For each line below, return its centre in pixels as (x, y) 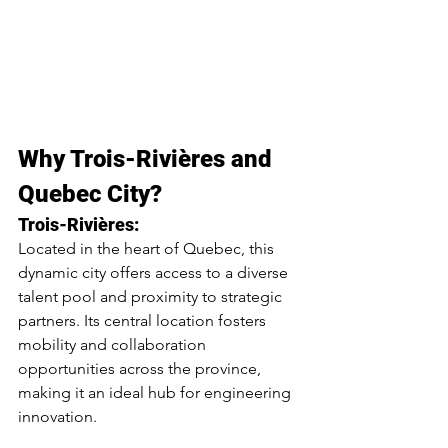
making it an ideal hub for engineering (156, 393)
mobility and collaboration (114, 345)
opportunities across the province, (141, 369)
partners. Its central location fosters (144, 321)
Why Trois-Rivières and (148, 159)
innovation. (57, 417)
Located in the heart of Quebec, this (148, 249)
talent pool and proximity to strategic (152, 297)
